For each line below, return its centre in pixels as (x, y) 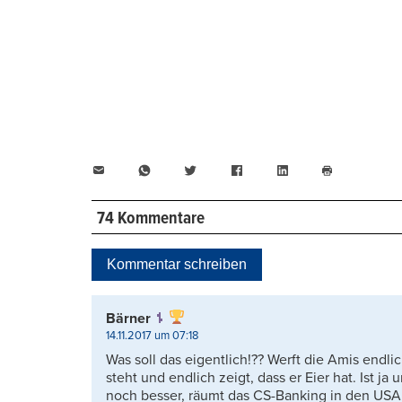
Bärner (128, 318)
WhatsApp (184, 170)
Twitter (218, 170)
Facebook (274, 170)
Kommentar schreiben (177, 264)
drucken (347, 198)
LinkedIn (315, 170)
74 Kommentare (150, 218)
